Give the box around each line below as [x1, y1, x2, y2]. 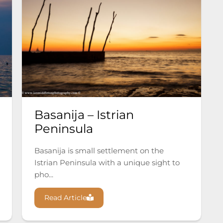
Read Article [44, 193, 87, 203]
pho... [34, 170, 53, 180]
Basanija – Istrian [34, 108, 134, 122]
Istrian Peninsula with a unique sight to [34, 158, 180, 168]
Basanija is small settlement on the [34, 146, 164, 156]
